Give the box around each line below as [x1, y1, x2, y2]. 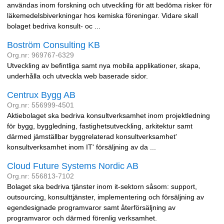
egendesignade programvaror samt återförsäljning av [7, 203, 175, 211]
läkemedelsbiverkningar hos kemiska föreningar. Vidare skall [7, 11, 198, 19]
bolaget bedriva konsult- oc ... [7, 22, 100, 30]
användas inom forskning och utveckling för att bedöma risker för [7, 1, 212, 9]
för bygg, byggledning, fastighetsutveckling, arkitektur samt [7, 122, 192, 130]
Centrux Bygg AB [7, 90, 75, 100]
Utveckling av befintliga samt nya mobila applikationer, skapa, [7, 61, 200, 69]
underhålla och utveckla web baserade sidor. [7, 72, 148, 80]
